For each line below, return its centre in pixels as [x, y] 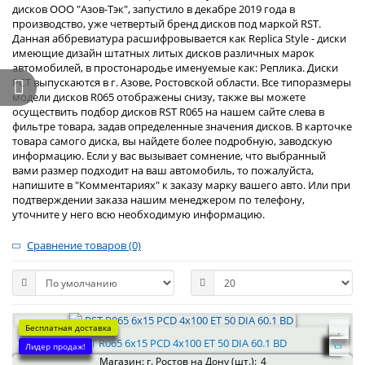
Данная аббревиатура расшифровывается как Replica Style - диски [179, 38]
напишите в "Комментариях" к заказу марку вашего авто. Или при [181, 185]
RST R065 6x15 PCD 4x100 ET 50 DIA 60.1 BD [182, 343]
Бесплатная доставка [68, 328]
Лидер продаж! [55, 346]
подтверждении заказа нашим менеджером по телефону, [158, 200]
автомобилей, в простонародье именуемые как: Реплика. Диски [175, 68]
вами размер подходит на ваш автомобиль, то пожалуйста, [163, 170]
